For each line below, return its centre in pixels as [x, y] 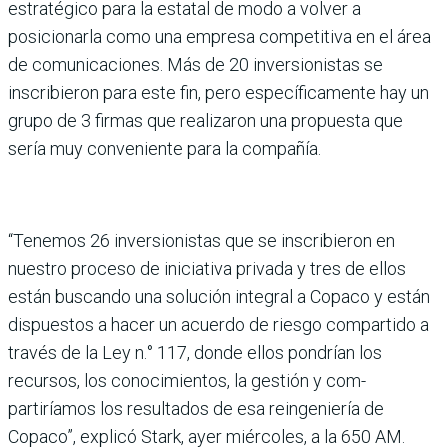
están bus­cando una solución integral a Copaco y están [219, 297]
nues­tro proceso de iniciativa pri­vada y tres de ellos [207, 269]
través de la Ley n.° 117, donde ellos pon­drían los [195, 353]
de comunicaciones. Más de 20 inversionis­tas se [195, 65]
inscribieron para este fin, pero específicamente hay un [218, 93]
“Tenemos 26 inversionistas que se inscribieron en [201, 241]
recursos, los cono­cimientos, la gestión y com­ [187, 381]
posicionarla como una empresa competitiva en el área [219, 37]
